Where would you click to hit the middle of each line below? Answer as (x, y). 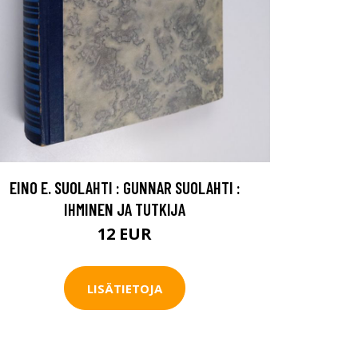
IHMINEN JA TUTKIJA (125, 209)
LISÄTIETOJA (125, 288)
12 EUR (125, 234)
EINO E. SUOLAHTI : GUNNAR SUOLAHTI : (125, 188)
